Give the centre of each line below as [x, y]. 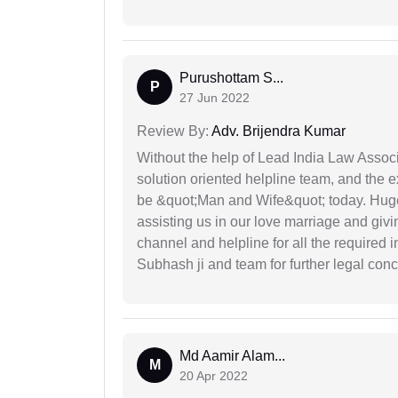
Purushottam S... [231, 78]
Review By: [173, 131]
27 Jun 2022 [215, 98]
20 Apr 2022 [214, 376]
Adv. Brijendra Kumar [277, 131]
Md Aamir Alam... [232, 356]
